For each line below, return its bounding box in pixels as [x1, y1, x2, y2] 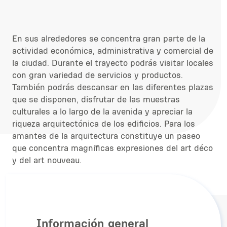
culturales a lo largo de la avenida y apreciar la [12, 106, 193, 117]
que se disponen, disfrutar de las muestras [12, 94, 180, 105]
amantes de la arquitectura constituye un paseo [12, 131, 200, 141]
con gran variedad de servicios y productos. [12, 70, 183, 81]
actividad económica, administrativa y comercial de [12, 46, 213, 56]
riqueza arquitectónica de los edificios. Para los [12, 119, 195, 129]
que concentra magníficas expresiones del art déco [12, 143, 213, 154]
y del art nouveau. [12, 155, 82, 166]
